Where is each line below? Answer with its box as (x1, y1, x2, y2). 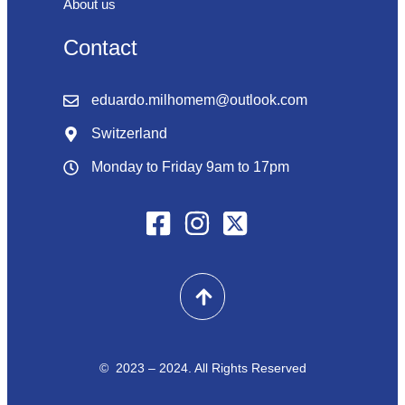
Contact (62, 34, 137, 60)
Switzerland (91, 126, 168, 142)
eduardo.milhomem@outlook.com (91, 92, 308, 108)
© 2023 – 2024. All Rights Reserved (99, 360, 306, 375)
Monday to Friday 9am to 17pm (91, 159, 290, 175)
